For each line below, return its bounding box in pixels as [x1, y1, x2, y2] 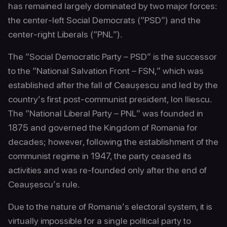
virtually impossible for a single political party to [8, 215, 191, 226]
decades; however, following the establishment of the [8, 136, 218, 147]
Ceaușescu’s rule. [8, 179, 80, 190]
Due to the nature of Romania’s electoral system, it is [8, 201, 212, 212]
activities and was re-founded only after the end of [8, 165, 207, 175]
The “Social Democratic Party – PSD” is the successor [8, 51, 217, 62]
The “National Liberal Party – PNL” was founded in [8, 108, 203, 119]
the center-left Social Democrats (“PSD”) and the [8, 15, 201, 25]
